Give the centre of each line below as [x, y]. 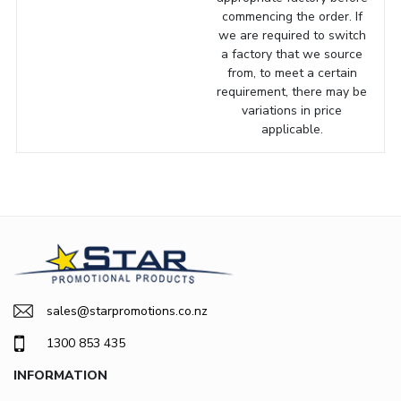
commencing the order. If [292, 16]
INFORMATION [60, 376]
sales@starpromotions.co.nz [127, 311]
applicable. [292, 129]
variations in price [292, 110]
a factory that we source [292, 54]
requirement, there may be [292, 91]
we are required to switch [292, 35]
